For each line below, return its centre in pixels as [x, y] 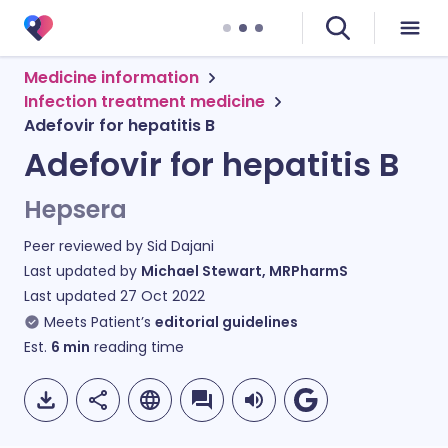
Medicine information [111, 77]
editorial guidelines [226, 322]
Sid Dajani [180, 246]
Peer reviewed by [85, 246]
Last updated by [82, 271]
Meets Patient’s [97, 322]
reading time [137, 347]
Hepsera [75, 209]
